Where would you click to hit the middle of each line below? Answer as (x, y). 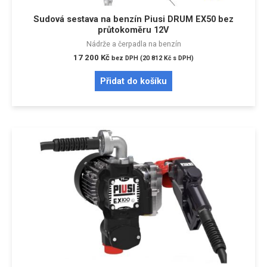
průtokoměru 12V (133, 30)
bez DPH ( (127, 58)
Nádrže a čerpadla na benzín (133, 44)
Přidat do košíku (133, 81)
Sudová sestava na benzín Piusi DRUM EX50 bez (133, 19)
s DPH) (182, 58)
